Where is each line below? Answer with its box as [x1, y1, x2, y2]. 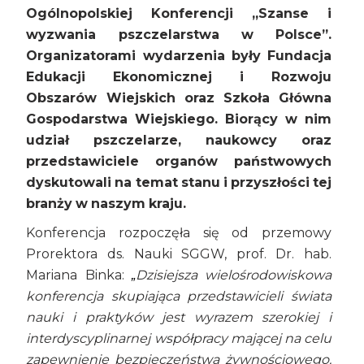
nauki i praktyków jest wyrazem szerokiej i [26, 310, 331, 326]
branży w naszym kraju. [26, 196, 190, 212]
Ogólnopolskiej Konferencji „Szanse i [26, 6, 331, 22]
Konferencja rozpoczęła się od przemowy [26, 225, 331, 241]
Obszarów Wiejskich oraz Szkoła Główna [26, 90, 331, 106]
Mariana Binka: [26, 267, 132, 284]
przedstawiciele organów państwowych [26, 154, 331, 170]
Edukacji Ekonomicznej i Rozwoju [26, 69, 331, 85]
